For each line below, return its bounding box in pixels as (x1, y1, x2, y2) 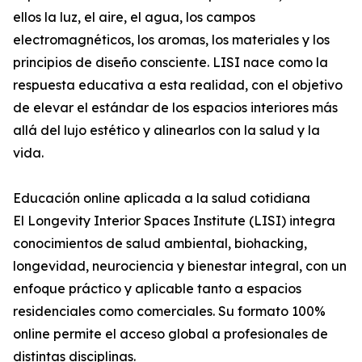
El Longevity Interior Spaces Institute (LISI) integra (13, 213, 335, 229)
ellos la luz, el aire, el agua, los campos (13, 9, 255, 26)
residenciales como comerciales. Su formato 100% (13, 303, 326, 320)
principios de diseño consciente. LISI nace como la (13, 54, 328, 71)
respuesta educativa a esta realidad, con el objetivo (13, 77, 343, 94)
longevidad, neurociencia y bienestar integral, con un (13, 258, 347, 275)
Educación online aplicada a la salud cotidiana (13, 190, 310, 207)
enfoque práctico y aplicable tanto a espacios (13, 280, 301, 297)
